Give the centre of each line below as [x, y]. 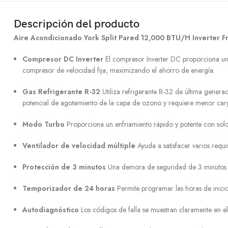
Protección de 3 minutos [64, 167]
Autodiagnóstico [51, 210]
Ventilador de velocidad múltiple [79, 146]
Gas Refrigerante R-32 [61, 92]
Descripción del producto [77, 24]
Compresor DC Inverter [63, 59]
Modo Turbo [44, 124]
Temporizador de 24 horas [69, 189]
